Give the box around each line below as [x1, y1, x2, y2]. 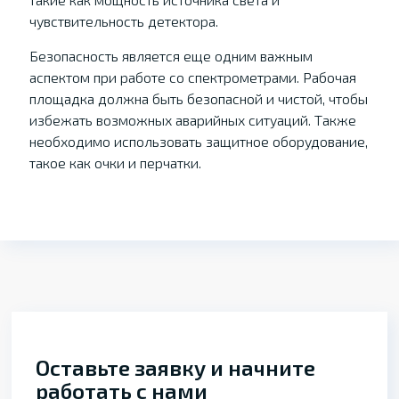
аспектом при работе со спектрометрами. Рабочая [28, 69, 356, 85]
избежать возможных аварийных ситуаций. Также [28, 111, 356, 128]
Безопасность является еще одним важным [28, 47, 313, 64]
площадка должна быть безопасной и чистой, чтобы [28, 90, 368, 107]
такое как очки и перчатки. [28, 154, 201, 171]
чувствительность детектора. [28, 12, 218, 29]
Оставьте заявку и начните [36, 354, 316, 380]
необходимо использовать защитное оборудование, [28, 133, 368, 150]
